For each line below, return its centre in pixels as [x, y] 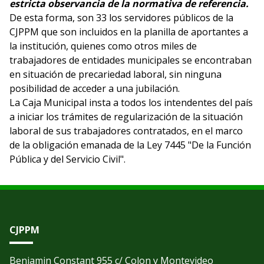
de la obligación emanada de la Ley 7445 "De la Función [130, 145]
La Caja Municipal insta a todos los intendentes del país [131, 103]
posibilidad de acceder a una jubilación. [95, 88]
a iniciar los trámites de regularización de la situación [126, 117]
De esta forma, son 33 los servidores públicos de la [121, 18]
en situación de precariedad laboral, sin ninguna [115, 74]
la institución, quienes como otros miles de [103, 46]
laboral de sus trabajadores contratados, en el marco [126, 131]
